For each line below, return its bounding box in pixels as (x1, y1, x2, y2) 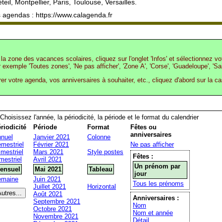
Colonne (87, 133, 111, 141)
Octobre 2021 (33, 205, 72, 213)
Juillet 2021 (33, 183, 66, 190)
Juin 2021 (33, 175, 61, 183)
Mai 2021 (35, 166, 61, 173)
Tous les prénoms (133, 180, 184, 187)
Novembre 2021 (33, 213, 78, 220)
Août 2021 (33, 190, 62, 198)
